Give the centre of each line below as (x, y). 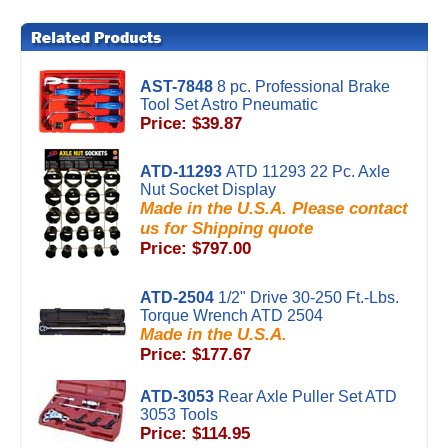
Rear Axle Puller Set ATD (307, 396)
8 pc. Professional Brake (303, 86)
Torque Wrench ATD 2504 (231, 315)
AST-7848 (176, 86)
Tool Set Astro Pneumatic (229, 104)
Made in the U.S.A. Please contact (274, 208)
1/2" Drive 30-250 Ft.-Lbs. (308, 297)
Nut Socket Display (208, 189)
